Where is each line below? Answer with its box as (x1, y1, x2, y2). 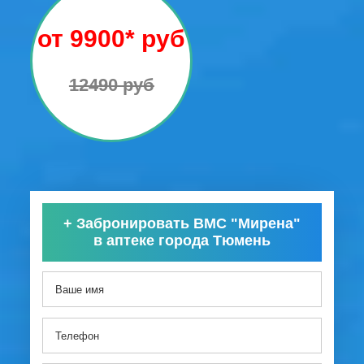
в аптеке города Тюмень (93, 232, 271, 249)
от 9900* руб (37, 25, 186, 53)
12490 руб (68, 75, 154, 96)
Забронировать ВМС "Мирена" (72, 215, 301, 232)
